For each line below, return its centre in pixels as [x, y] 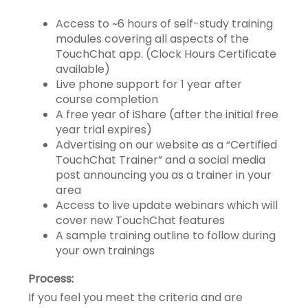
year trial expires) [103, 130]
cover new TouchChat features [140, 220]
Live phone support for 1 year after [148, 84]
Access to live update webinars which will [166, 205]
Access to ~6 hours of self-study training [164, 24]
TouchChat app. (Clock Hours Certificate [166, 54]
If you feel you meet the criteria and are [135, 297]
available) [82, 69]
